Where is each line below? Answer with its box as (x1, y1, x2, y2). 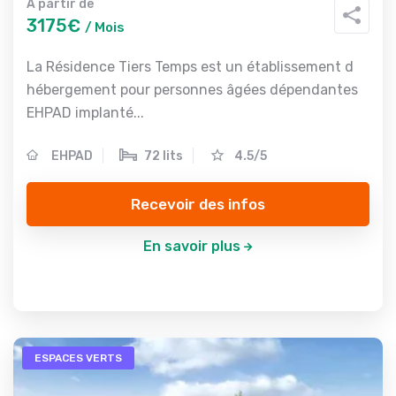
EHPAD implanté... (27, 104, 144, 121)
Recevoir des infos (131, 194, 265, 213)
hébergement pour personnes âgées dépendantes (27, 81, 358, 98)
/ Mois (85, 19, 125, 35)
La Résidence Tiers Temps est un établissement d (27, 58, 354, 75)
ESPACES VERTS (34, 352, 122, 364)
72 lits (144, 148, 183, 164)
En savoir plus (142, 238, 240, 255)
